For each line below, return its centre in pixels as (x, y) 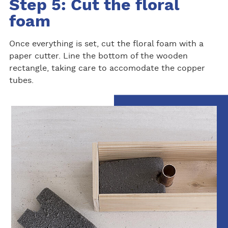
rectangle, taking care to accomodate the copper (107, 68)
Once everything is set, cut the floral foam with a (106, 44)
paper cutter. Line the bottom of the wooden (98, 56)
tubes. (21, 81)
